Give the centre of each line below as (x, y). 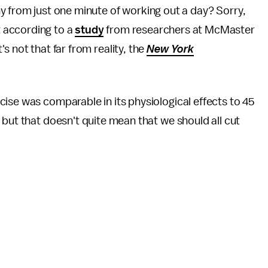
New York (170, 49)
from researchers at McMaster (179, 30)
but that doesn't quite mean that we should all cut (121, 121)
